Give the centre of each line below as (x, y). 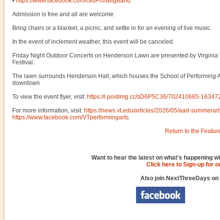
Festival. (23, 62)
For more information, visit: (48, 110)
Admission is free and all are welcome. (64, 14)
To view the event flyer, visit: (50, 97)
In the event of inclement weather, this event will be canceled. (93, 42)
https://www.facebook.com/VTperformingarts (70, 117)
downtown (26, 83)
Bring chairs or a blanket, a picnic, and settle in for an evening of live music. (112, 28)
